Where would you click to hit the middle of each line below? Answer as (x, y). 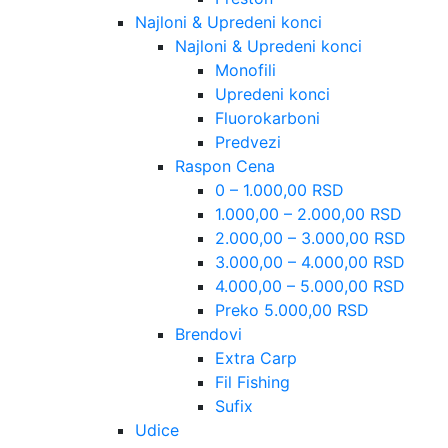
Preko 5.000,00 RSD (292, 309)
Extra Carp (256, 357)
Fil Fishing (252, 381)
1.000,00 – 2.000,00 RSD (308, 213)
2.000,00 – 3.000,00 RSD (310, 237)
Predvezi (248, 141)
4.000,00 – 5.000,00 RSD (310, 285)
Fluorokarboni (267, 117)
